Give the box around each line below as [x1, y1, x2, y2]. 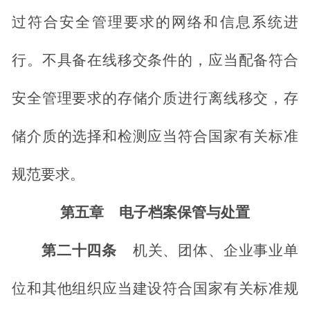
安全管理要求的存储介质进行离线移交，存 [12, 90, 298, 107]
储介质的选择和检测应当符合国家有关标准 [12, 128, 298, 145]
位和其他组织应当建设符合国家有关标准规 [12, 280, 298, 298]
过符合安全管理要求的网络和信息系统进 [12, 14, 298, 31]
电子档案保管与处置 [119, 204, 250, 221]
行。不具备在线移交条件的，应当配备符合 [12, 52, 298, 69]
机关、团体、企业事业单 [131, 242, 299, 259]
